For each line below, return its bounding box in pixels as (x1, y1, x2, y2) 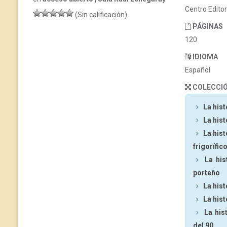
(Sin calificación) (73, 11, 127, 19)
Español (185, 66, 210, 74)
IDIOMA (193, 53, 218, 61)
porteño (193, 169, 220, 177)
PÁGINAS (193, 22, 223, 30)
